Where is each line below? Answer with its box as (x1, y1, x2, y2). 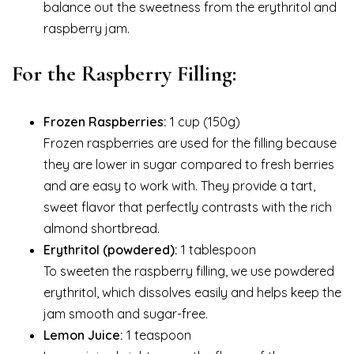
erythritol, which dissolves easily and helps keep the (43, 284, 341, 301)
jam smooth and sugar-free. (43, 306, 208, 322)
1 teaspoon (123, 327, 191, 344)
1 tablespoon (178, 242, 256, 258)
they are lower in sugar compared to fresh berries (43, 156, 334, 173)
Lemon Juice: (43, 327, 123, 344)
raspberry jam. (43, 21, 130, 37)
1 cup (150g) (167, 114, 240, 130)
